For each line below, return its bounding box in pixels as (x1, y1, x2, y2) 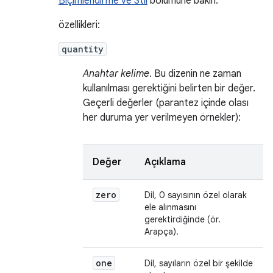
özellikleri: (58, 19, 100, 31)
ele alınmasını (144, 202, 196, 213)
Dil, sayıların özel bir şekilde (144, 258, 253, 269)
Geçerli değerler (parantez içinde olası (83, 97, 249, 109)
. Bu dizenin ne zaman (149, 68, 241, 80)
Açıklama (144, 156, 186, 168)
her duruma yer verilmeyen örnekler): (83, 112, 241, 124)
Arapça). (144, 226, 179, 237)
